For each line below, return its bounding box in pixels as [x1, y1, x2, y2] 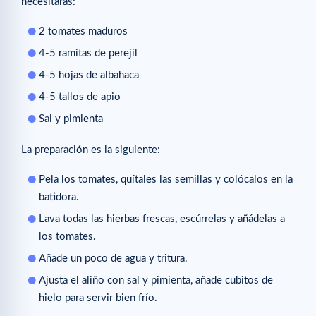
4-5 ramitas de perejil [39, 47, 138, 59]
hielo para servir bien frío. [39, 293, 157, 304]
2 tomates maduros [39, 25, 128, 37]
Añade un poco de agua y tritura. [39, 253, 188, 265]
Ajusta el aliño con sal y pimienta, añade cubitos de [39, 275, 273, 286]
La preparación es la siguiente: [21, 144, 160, 155]
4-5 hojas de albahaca [39, 69, 139, 80]
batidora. [39, 192, 79, 203]
